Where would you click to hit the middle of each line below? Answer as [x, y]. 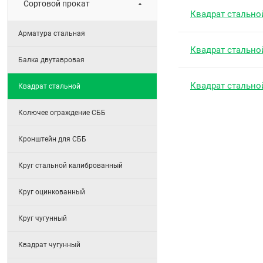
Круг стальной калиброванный [70, 166]
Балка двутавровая [51, 60]
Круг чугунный [43, 219]
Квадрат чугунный [49, 245]
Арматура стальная [52, 34]
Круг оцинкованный [52, 192]
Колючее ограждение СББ [62, 113]
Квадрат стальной [49, 87]
